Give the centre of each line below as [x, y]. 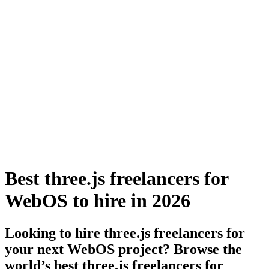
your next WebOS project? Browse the [123, 249]
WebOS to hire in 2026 [98, 201]
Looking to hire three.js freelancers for [125, 233]
